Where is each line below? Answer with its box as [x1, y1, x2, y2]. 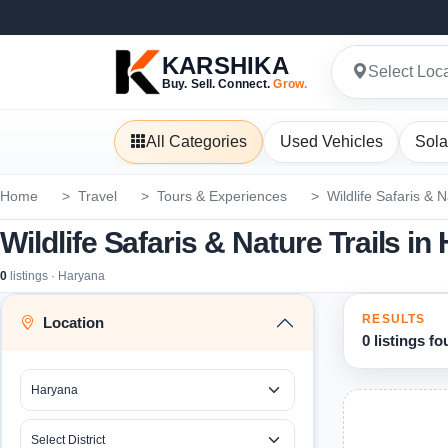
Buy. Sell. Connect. [162, 77, 274, 91]
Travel [78, 189, 117, 205]
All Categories [146, 133, 248, 151]
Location [43, 314, 104, 332]
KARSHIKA [162, 52, 289, 79]
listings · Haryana [7, 268, 105, 283]
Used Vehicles [279, 133, 383, 151]
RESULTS [362, 312, 426, 327]
